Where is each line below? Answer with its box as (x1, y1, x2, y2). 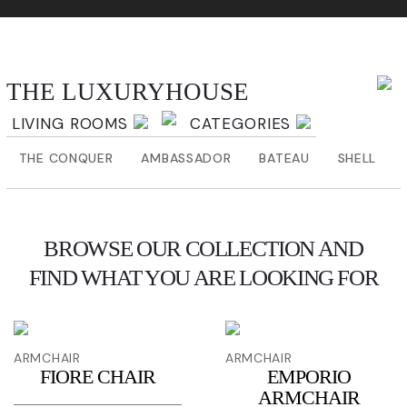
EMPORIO (267, 365, 352, 388)
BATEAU (259, 150, 310, 166)
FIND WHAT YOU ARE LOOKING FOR (28, 265, 379, 290)
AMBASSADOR (141, 150, 232, 166)
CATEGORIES (189, 114, 297, 134)
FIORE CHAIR (40, 365, 156, 388)
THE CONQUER (18, 150, 114, 166)
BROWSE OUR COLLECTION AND (44, 236, 363, 261)
